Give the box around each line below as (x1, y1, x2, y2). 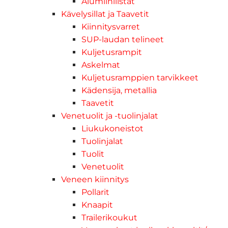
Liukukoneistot (81, 123, 144, 133)
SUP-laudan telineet (81, 34, 164, 44)
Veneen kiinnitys (61, 174, 129, 184)
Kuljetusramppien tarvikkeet (81, 72, 198, 82)
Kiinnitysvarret (81, 21, 140, 32)
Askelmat (81, 60, 120, 70)
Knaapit (81, 199, 113, 210)
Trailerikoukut (81, 212, 137, 222)
